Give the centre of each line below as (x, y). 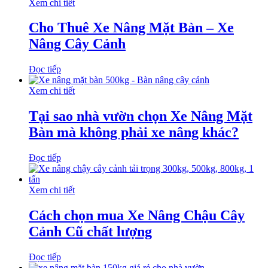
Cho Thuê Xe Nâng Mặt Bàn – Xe (131, 28)
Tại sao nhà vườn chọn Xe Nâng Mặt (141, 116)
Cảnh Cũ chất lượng (90, 232)
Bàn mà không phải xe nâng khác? (134, 133)
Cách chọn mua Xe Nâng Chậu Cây (137, 216)
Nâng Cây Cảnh (77, 44)
